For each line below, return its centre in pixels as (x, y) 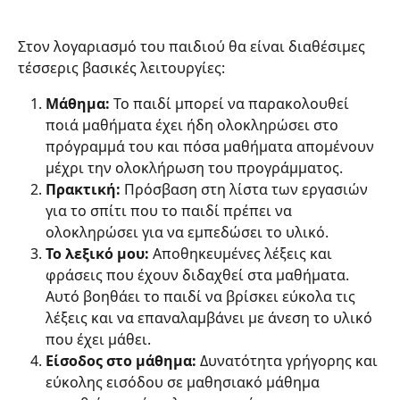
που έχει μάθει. (98, 340)
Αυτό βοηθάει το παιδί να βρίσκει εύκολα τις (202, 297)
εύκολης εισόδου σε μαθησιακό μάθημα (184, 383)
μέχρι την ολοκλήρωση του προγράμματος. (194, 168)
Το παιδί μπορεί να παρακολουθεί (231, 104)
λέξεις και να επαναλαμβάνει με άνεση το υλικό (211, 318)
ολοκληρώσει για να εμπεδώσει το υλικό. (187, 233)
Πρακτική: (83, 190)
